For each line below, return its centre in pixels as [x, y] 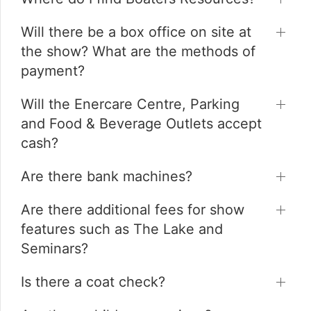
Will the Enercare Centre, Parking [130, 104]
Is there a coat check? [93, 282]
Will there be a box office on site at [136, 32]
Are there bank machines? [107, 177]
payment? [53, 71]
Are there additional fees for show [133, 210]
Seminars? [54, 249]
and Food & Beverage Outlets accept [141, 124]
